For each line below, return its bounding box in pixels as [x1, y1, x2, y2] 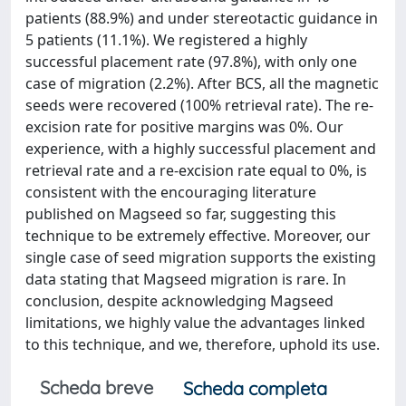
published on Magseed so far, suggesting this [25, 204, 336, 224]
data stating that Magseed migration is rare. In [25, 269, 346, 289]
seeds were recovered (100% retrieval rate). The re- [25, 95, 373, 115]
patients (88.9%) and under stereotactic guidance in [25, 8, 378, 28]
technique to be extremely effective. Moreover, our [25, 226, 371, 246]
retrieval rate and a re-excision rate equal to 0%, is [25, 160, 367, 180]
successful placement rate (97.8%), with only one [25, 52, 357, 72]
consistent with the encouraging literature [25, 182, 316, 202]
